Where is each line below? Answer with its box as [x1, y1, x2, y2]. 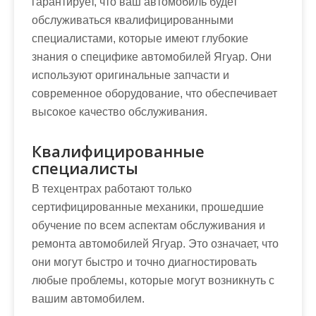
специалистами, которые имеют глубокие [32, 32, 248, 44]
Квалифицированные [32, 140, 205, 162]
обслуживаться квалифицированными [32, 13, 233, 26]
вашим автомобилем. [32, 292, 145, 305]
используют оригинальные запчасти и [32, 68, 229, 81]
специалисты [32, 157, 138, 178]
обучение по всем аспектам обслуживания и [32, 219, 265, 231]
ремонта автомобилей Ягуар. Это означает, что [32, 237, 279, 250]
